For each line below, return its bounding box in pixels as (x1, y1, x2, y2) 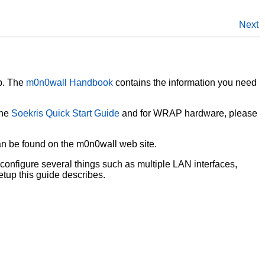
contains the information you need (113, 77, 257, 88)
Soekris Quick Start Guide (11, 108, 119, 118)
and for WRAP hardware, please (119, 108, 257, 118)
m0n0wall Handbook (26, 77, 113, 88)
